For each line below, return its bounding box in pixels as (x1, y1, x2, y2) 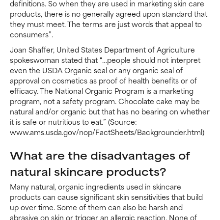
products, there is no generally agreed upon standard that (10, 7, 207, 19)
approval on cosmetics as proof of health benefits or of (10, 74, 197, 86)
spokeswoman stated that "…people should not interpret (10, 54, 200, 65)
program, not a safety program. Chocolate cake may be (10, 95, 200, 107)
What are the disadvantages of (10, 146, 190, 163)
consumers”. (10, 28, 53, 40)
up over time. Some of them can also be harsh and (10, 201, 183, 213)
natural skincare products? (10, 163, 166, 179)
